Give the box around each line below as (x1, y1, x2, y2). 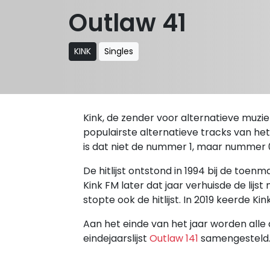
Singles (104, 45, 133, 57)
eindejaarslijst (83, 231, 149, 245)
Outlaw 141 (149, 231, 198, 245)
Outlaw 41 (69, 5, 186, 40)
